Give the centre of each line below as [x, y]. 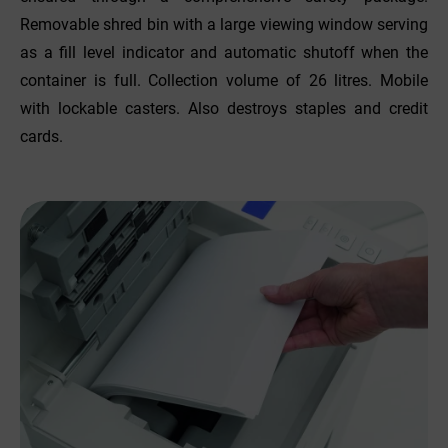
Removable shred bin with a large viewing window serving [224, 24]
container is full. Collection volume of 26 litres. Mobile [224, 80]
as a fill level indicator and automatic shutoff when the [224, 52]
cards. [41, 136]
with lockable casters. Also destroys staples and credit [224, 108]
